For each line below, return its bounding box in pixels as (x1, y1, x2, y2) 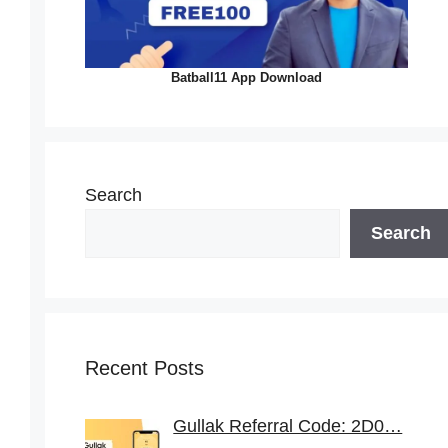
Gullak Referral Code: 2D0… (173, 416, 403, 437)
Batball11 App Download (170, 70, 322, 86)
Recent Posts (84, 357, 204, 380)
